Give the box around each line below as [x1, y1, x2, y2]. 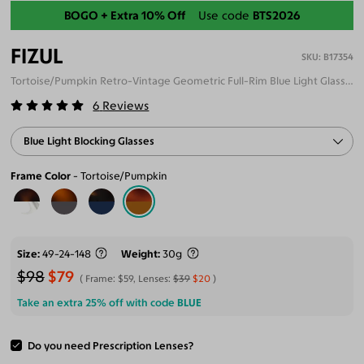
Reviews [102, 98, 149, 114]
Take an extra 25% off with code [16, 296, 177, 309]
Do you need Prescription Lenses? [27, 339, 193, 352]
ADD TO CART [101, 343, 174, 358]
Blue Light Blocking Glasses [24, 134, 155, 147]
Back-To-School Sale [128, 7, 236, 23]
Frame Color [11, 169, 71, 182]
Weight [121, 247, 158, 260]
